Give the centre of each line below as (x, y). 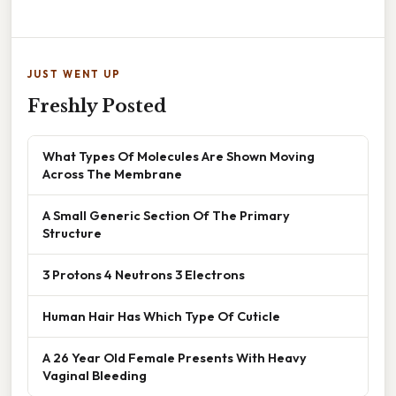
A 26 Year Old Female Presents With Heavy (175, 357)
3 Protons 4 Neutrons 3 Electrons (144, 274)
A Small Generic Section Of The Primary (166, 215)
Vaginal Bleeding (95, 375)
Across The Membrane (112, 173)
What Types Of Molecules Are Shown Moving (179, 156)
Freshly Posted (97, 106)
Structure (72, 232)
